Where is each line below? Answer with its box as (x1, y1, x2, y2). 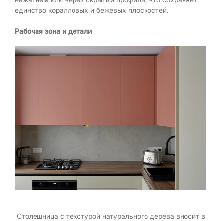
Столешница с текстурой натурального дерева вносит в (15, 211, 205, 220)
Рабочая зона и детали (15, 26, 92, 35)
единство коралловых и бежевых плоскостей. (15, 5, 169, 14)
